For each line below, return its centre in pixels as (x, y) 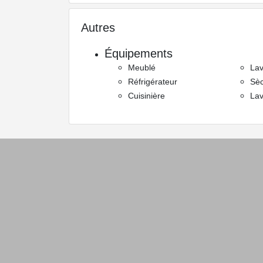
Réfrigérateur (153, 81)
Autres (98, 27)
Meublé (142, 67)
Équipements (139, 53)
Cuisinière (146, 95)
